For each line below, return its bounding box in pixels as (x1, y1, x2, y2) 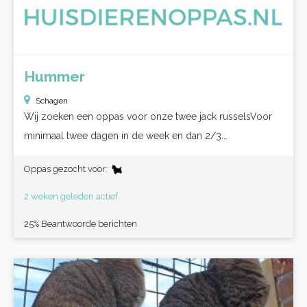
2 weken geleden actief (24, 191, 118, 201)
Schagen (36, 96, 68, 106)
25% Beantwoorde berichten (24, 219, 137, 229)
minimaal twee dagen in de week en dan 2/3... (24, 130, 228, 141)
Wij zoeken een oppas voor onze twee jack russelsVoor (24, 111, 272, 122)
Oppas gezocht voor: (24, 164, 110, 174)
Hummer (24, 68, 85, 85)
